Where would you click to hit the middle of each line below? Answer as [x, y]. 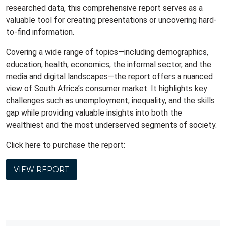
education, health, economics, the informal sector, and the [109, 64]
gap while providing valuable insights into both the [94, 112]
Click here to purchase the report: [66, 145]
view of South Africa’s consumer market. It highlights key [107, 88]
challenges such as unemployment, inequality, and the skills [110, 100]
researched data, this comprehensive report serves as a [104, 8]
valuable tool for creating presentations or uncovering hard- [111, 20]
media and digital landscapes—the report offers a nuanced [109, 76]
